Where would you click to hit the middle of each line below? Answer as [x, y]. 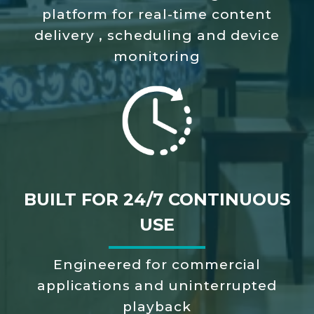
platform [77, 14]
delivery [67, 35]
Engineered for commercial [157, 264]
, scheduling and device [189, 35]
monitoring [157, 56]
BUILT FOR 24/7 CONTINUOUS [157, 199]
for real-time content [192, 14]
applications [86, 285]
